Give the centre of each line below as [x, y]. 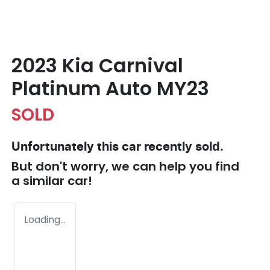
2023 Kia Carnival [97, 65]
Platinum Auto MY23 [110, 88]
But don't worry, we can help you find [125, 166]
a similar [39, 181]
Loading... [45, 219]
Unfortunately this [67, 147]
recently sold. [182, 147]
